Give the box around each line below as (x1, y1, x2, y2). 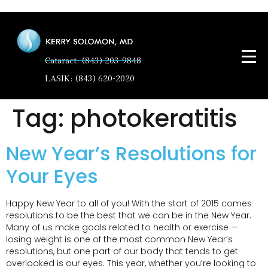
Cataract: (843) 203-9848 (45, 54, 141, 66)
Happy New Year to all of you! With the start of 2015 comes (6, 197, 252, 210)
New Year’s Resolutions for (6, 140, 257, 167)
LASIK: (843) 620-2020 (45, 72, 135, 84)
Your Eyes (6, 163, 98, 190)
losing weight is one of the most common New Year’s (6, 233, 233, 246)
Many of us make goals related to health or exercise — (6, 221, 238, 234)
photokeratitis (70, 102, 237, 136)
